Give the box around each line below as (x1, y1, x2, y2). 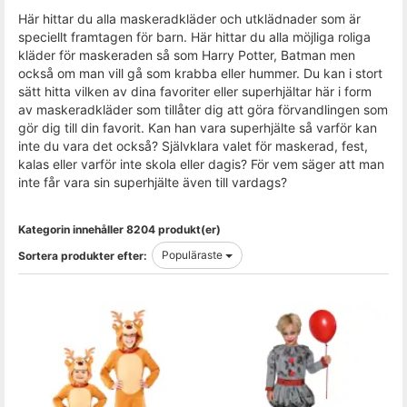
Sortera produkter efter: (18, 248, 147, 263)
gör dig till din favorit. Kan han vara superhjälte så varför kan (18, 120, 377, 135)
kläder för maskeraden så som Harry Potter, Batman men (18, 47, 355, 63)
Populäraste (162, 248, 225, 262)
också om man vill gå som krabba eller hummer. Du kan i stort (18, 65, 382, 81)
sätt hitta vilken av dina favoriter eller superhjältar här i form (18, 84, 372, 99)
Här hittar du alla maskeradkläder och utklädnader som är (18, 11, 361, 26)
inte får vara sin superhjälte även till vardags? (18, 174, 287, 190)
